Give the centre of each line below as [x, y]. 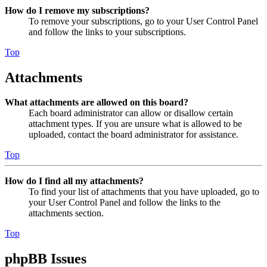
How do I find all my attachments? [74, 181]
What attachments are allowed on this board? [97, 103]
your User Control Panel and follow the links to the [125, 203]
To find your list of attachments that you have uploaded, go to [144, 192]
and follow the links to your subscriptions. [107, 32]
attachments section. [66, 213]
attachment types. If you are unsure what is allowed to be [135, 124]
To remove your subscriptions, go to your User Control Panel [143, 21]
